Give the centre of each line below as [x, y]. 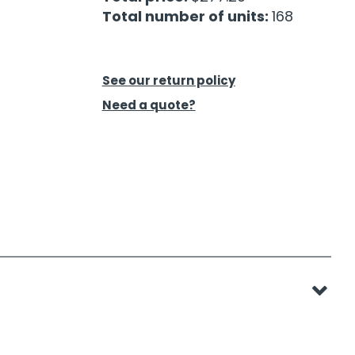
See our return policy [168, 81]
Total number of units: [187, 17]
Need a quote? [149, 105]
